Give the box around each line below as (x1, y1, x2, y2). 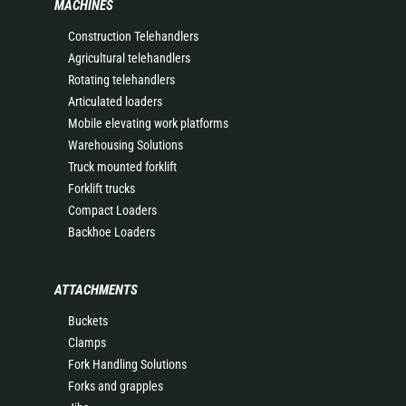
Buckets (68, 314, 108, 328)
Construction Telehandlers (68, 29, 198, 43)
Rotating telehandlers (68, 72, 175, 87)
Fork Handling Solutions (68, 357, 187, 372)
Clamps (68, 335, 106, 350)
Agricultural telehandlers (68, 51, 190, 65)
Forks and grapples (68, 379, 163, 393)
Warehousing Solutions (68, 138, 183, 152)
